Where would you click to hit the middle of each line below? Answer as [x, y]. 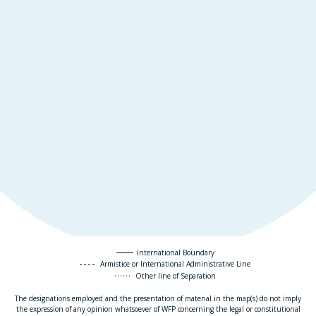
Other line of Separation [175, 275]
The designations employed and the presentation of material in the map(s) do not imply [158, 299]
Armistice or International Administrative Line [175, 264]
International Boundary [175, 252]
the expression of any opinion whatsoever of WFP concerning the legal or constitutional [158, 309]
